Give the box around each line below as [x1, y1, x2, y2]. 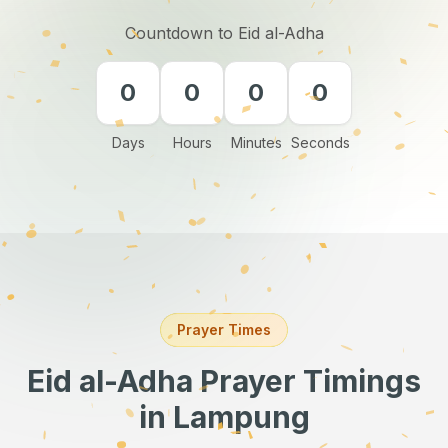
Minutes [230, 134, 282, 151]
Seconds [290, 134, 350, 151]
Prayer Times [177, 321, 271, 338]
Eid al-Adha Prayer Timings [27, 363, 421, 399]
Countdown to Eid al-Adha [124, 23, 324, 43]
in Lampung [138, 399, 310, 435]
